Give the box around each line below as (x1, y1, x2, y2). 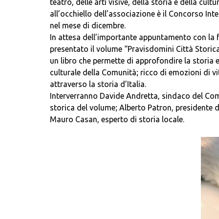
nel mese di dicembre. (50, 21, 126, 30)
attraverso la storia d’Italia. (50, 80, 146, 88)
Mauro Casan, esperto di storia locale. (50, 115, 184, 124)
